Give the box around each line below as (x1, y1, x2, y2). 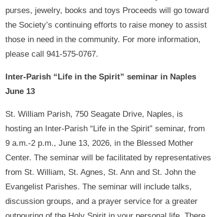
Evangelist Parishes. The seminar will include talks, (5, 182, 192, 191)
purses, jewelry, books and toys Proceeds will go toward (5, 5, 209, 15)
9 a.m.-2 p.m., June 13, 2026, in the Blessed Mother (5, 138, 194, 148)
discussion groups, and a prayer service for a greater (5, 196, 198, 206)
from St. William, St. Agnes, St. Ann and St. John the (5, 167, 196, 177)
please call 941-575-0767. (5, 49, 99, 59)
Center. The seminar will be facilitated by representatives (5, 153, 212, 162)
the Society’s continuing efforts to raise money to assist (5, 20, 207, 30)
